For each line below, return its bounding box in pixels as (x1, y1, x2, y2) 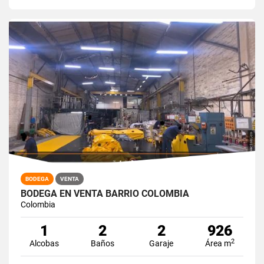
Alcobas (29, 238, 59, 248)
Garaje (149, 238, 174, 248)
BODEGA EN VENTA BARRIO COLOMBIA (21, 187, 189, 199)
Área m (205, 238, 232, 248)
